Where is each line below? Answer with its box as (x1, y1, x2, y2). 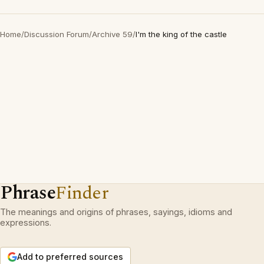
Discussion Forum (24, 29, 89, 39)
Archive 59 (92, 29, 133, 39)
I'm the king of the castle (136, 29, 227, 39)
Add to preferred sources (17, 252, 123, 262)
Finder (55, 179, 109, 207)
